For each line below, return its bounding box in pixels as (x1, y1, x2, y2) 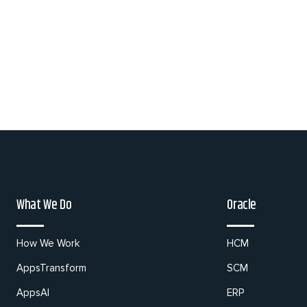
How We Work (16, 237, 79, 249)
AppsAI (16, 286, 49, 299)
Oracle (227, 195, 257, 216)
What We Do (16, 195, 72, 216)
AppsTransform (16, 262, 86, 274)
